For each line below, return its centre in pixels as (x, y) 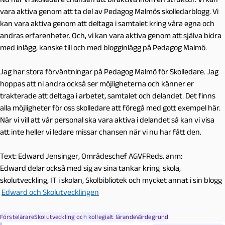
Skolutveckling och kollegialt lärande (85, 216)
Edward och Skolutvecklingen (50, 192)
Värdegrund (152, 216)
